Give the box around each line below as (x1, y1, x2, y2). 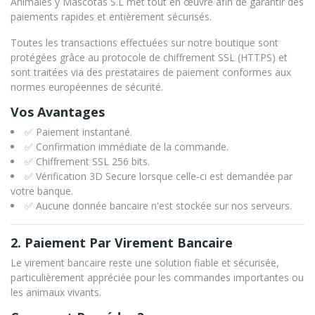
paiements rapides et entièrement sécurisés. (11, 10, 212, 24)
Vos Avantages (11, 103, 105, 121)
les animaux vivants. (11, 285, 101, 300)
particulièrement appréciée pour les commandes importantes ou (11, 271, 304, 285)
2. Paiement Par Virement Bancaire (11, 234, 233, 252)
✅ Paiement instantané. (25, 125, 132, 139)
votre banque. (11, 184, 73, 198)
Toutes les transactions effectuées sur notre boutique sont (11, 36, 278, 50)
